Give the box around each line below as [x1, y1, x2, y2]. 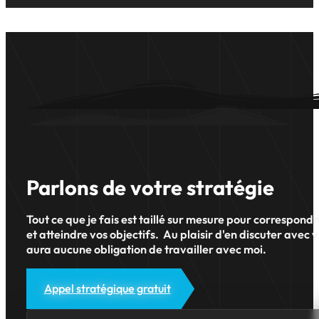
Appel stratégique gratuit [43, 281, 171, 296]
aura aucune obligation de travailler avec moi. [26, 241, 266, 256]
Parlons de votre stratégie [26, 174, 274, 202]
